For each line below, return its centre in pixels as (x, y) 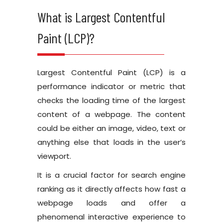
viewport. (54, 156)
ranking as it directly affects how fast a (111, 189)
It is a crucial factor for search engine (111, 175)
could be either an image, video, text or (111, 128)
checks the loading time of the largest (111, 100)
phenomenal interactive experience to (111, 217)
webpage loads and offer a (111, 203)
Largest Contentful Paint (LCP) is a (111, 72)
